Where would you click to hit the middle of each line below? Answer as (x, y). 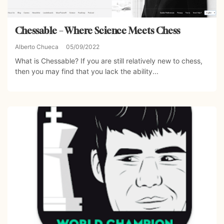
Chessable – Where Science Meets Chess (97, 30)
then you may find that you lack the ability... (87, 71)
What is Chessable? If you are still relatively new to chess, (109, 60)
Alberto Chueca (37, 46)
